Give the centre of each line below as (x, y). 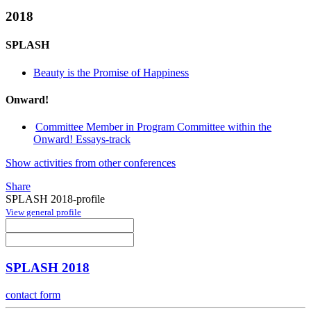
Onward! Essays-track (82, 140)
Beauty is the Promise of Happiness (111, 72)
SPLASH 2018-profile (55, 199)
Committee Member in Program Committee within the (154, 127)
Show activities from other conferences (91, 163)
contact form (33, 294)
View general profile (43, 212)
